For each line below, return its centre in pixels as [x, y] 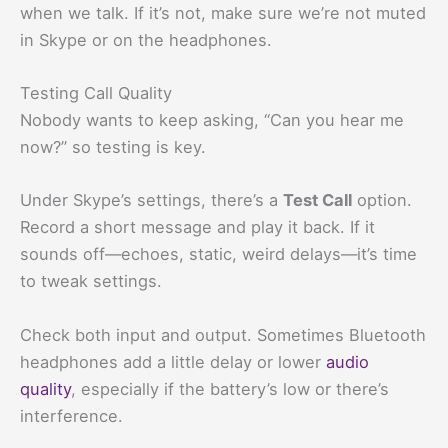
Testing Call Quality [96, 93]
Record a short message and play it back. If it [197, 227]
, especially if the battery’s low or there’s [230, 388]
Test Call [317, 200]
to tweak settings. [91, 281]
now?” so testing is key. [113, 147]
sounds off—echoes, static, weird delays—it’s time [218, 254]
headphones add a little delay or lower [173, 361]
